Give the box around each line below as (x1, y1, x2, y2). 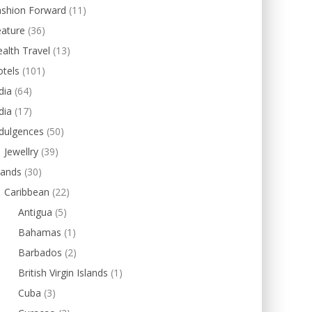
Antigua (18, 205, 52, 219)
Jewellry (4, 145, 38, 158)
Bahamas (18, 226, 61, 239)
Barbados (18, 246, 62, 259)
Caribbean (4, 185, 49, 198)
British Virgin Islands (18, 266, 108, 279)
